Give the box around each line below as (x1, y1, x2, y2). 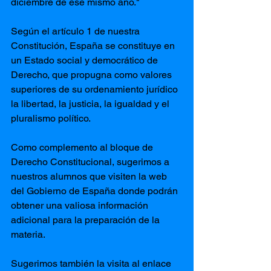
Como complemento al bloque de (11, 142, 155, 153)
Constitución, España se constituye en (11, 40, 177, 51)
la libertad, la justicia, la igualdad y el (11, 98, 172, 109)
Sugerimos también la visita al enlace (11, 258, 174, 269)
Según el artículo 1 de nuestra (11, 25, 142, 37)
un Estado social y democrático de (11, 54, 160, 66)
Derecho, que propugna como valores (11, 69, 174, 80)
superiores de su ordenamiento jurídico (11, 83, 180, 95)
